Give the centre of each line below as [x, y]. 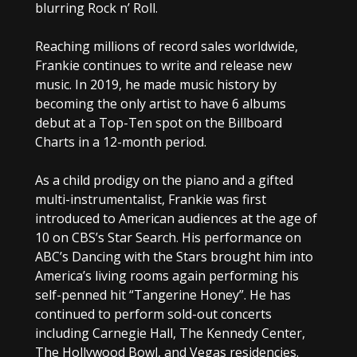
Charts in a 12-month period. [120, 141]
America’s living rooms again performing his [167, 275]
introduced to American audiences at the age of [176, 218]
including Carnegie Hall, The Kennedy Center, [170, 333]
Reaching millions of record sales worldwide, [166, 46]
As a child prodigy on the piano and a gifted [164, 180]
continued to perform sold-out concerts [153, 314]
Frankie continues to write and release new [163, 65]
